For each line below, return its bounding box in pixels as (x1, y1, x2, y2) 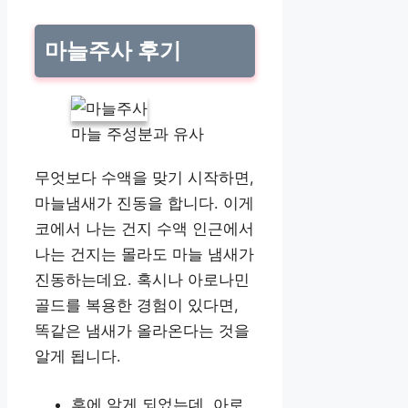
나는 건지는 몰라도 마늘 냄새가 (35, 244, 254, 263)
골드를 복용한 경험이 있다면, (35, 295, 239, 314)
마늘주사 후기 (45, 36, 182, 64)
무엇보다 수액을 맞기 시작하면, (35, 168, 254, 187)
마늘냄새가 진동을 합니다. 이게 (35, 193, 254, 212)
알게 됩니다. (35, 346, 121, 365)
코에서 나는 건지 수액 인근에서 (35, 219, 254, 238)
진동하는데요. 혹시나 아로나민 (35, 270, 250, 289)
